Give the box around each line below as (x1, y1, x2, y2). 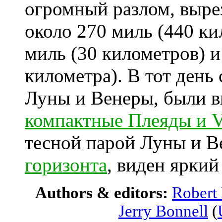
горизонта (25, 154, 107, 175)
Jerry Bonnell (118, 202, 208, 220)
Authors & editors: (35, 184, 172, 202)
